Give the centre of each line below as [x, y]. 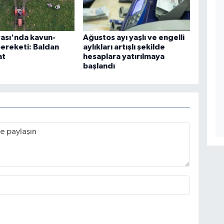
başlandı [99, 66]
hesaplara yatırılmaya [124, 57]
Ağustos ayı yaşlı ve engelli [134, 38]
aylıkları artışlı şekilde [124, 47]
